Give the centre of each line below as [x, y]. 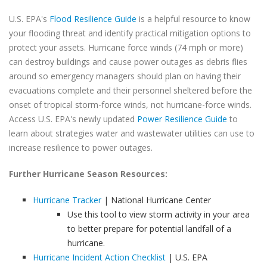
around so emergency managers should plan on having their [125, 76]
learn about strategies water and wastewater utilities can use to [132, 133]
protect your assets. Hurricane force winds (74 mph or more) [126, 47]
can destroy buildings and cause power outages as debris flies [128, 62]
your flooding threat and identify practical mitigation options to [130, 33]
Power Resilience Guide [182, 119]
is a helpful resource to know [193, 19]
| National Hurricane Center [156, 200]
